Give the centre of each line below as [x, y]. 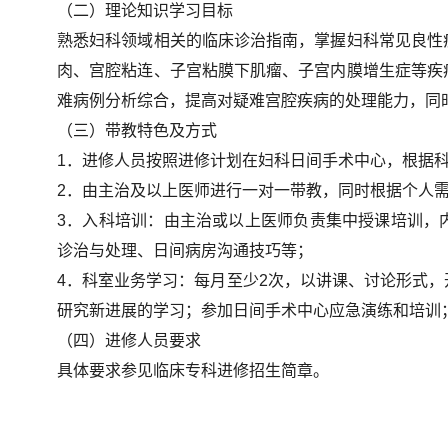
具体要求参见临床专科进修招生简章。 [197, 370]
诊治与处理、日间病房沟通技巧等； [185, 250]
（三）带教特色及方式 [137, 130]
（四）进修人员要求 [129, 340]
